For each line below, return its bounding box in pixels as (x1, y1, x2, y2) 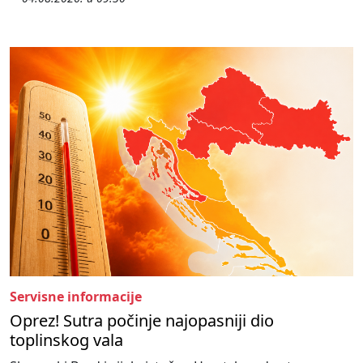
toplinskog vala (10, 329, 123, 352)
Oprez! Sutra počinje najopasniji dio (10, 310, 274, 332)
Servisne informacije (10, 288, 142, 306)
